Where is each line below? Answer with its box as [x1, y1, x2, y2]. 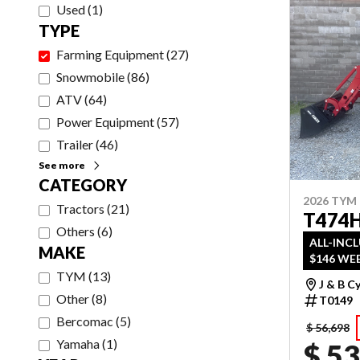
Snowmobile [56, 69, 125, 84]
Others [56, 223, 95, 239]
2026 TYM [303, 193, 357, 207]
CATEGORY [39, 175, 127, 194]
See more [39, 159, 85, 171]
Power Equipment [56, 114, 154, 129]
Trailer [56, 137, 93, 152]
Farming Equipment [56, 47, 164, 62]
